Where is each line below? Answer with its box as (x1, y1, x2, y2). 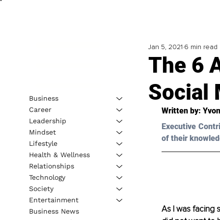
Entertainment (28, 195, 79, 204)
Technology (28, 173, 65, 181)
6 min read (184, 43, 218, 52)
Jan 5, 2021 (148, 43, 183, 52)
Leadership (28, 116, 66, 125)
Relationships (28, 162, 74, 170)
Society (28, 184, 54, 192)
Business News (28, 207, 79, 215)
